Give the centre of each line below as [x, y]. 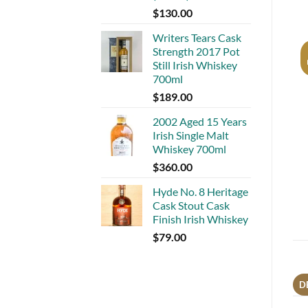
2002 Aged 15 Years [200, 121]
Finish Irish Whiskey [200, 219]
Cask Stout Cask [191, 205]
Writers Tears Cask [197, 37]
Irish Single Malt [191, 135]
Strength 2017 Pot [196, 51]
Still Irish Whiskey [195, 65]
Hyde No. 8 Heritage [200, 191]
